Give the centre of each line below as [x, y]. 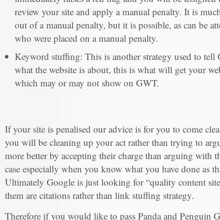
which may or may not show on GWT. [87, 83]
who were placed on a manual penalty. [86, 38]
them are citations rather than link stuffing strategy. [99, 195]
